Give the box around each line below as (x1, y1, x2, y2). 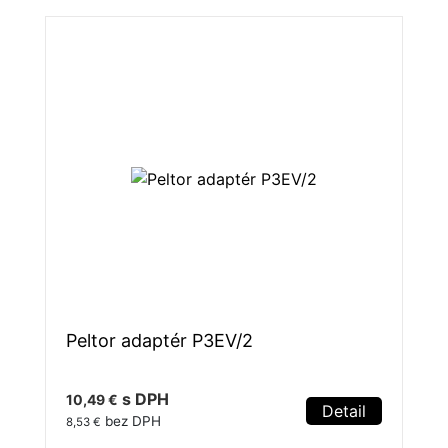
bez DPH (101, 413, 161, 430)
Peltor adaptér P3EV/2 (66, 330, 253, 352)
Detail (322, 401, 366, 422)
